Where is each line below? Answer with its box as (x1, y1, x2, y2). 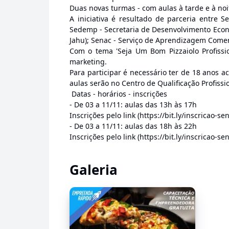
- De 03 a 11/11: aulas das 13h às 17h (70, 99, 197, 109)
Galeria (70, 160, 118, 179)
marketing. (70, 56, 107, 66)
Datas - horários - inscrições (70, 88, 167, 99)
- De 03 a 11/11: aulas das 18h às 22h (70, 121, 197, 131)
